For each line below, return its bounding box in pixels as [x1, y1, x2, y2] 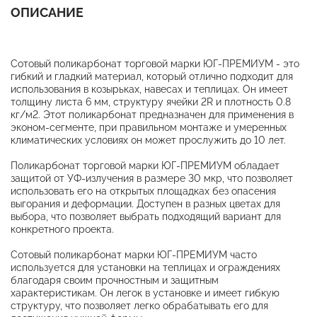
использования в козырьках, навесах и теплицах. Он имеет [11, 83, 288, 95]
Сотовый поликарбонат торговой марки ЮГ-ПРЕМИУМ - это [11, 57, 299, 69]
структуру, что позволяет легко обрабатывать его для [11, 299, 268, 311]
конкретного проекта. [11, 223, 114, 235]
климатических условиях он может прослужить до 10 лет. [11, 134, 286, 146]
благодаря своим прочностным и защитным [11, 274, 219, 286]
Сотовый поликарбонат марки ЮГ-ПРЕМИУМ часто [11, 248, 257, 260]
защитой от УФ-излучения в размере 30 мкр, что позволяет [11, 172, 293, 184]
